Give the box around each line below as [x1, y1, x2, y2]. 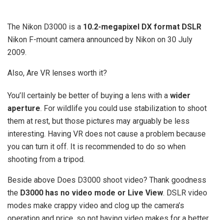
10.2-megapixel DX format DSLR [83, 22, 201, 32]
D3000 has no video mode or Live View [20, 188, 163, 198]
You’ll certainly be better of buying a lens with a [7, 91, 170, 101]
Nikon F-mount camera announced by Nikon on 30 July [7, 35, 192, 45]
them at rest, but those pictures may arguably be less [7, 116, 190, 126]
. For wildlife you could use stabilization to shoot [40, 104, 207, 113]
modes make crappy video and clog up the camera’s [7, 201, 184, 211]
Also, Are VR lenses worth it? [7, 68, 107, 78]
